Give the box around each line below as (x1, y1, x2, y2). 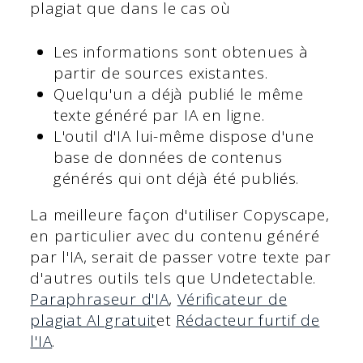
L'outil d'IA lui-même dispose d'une (53, 126, 314, 147)
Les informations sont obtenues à (53, 41, 309, 63)
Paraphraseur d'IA (30, 288, 169, 310)
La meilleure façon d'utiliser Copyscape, (30, 204, 330, 226)
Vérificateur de (177, 288, 288, 310)
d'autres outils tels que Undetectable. (30, 267, 317, 289)
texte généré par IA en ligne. (53, 105, 265, 126)
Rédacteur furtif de (176, 310, 320, 331)
